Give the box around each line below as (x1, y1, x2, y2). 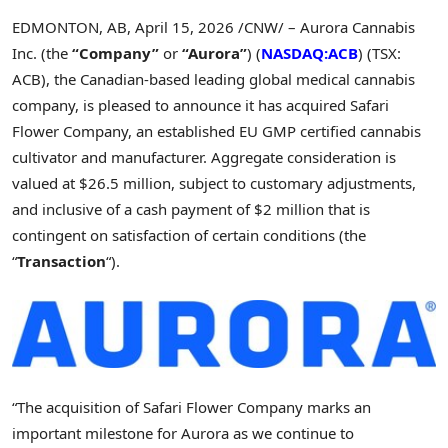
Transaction (17, 251, 106, 272)
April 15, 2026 (135, 17, 234, 38)
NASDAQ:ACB (261, 43, 358, 64)
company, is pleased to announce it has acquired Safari (12, 95, 389, 116)
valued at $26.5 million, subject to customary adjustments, (12, 173, 416, 194)
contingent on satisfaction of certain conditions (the (12, 225, 366, 246)
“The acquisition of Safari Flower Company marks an (12, 397, 371, 418)
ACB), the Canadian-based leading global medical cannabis (12, 69, 415, 90)
